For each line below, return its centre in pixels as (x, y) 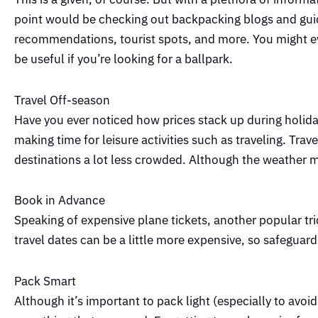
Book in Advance (60, 201)
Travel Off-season (62, 100)
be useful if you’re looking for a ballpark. (124, 59)
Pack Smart (45, 281)
